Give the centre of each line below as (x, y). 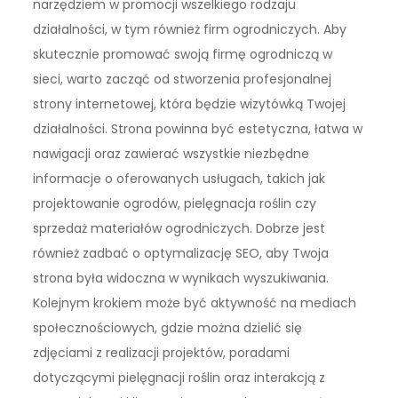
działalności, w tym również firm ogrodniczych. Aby (190, 29)
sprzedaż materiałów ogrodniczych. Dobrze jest (179, 228)
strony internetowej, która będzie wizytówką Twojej (190, 103)
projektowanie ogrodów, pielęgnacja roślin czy (175, 203)
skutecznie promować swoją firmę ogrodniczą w (183, 54)
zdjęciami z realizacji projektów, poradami (162, 352)
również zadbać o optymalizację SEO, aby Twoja (181, 253)
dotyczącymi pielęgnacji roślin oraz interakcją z (179, 377)
